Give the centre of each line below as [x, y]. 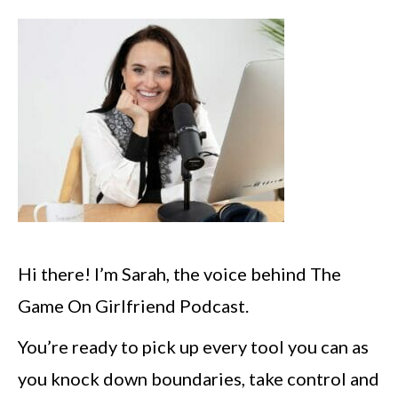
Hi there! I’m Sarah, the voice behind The [179, 273]
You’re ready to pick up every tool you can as [193, 346]
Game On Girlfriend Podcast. [133, 305]
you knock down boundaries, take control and [199, 378]
